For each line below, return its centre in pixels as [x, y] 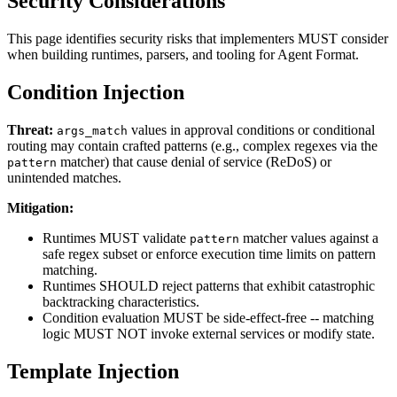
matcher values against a [309, 237]
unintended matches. [64, 177]
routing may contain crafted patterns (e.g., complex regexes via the [192, 145]
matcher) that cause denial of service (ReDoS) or [194, 161]
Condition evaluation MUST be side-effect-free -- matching [208, 317]
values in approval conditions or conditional [251, 129]
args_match [92, 130]
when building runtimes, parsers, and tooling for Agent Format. [183, 54]
